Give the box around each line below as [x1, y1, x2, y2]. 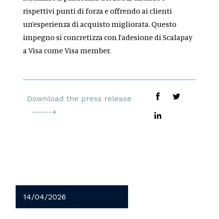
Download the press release [27, 94, 132, 104]
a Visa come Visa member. [23, 45, 113, 56]
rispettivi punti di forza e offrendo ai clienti [23, 6, 173, 16]
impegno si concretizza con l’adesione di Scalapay [23, 32, 193, 43]
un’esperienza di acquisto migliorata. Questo [23, 19, 177, 29]
